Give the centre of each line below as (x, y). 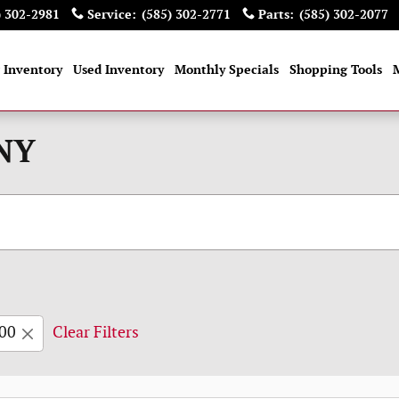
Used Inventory (118, 70)
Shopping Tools (336, 70)
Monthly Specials (227, 70)
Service (110, 15)
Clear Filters (96, 333)
